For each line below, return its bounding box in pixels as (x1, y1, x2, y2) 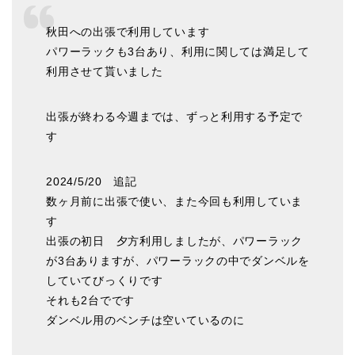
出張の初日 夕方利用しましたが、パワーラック (46, 235, 303, 248)
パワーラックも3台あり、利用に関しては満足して (46, 45, 310, 59)
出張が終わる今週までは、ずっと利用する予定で (46, 110, 303, 124)
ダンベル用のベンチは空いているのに (46, 314, 245, 327)
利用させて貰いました (46, 65, 163, 78)
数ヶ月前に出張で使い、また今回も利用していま (46, 195, 303, 208)
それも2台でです (46, 294, 135, 307)
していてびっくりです (46, 274, 163, 288)
